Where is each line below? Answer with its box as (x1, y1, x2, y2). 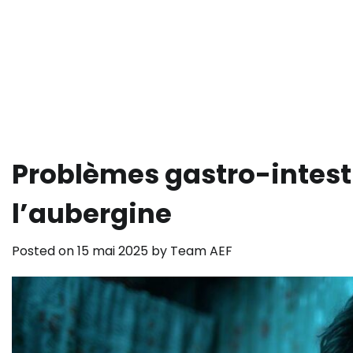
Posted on (12, 242, 77, 260)
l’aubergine (12, 195, 172, 232)
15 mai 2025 (77, 242, 148, 260)
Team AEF (170, 242, 232, 260)
